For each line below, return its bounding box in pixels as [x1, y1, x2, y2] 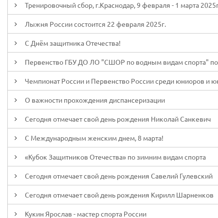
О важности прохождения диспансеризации [25, 95, 165, 104]
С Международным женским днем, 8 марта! [25, 133, 163, 142]
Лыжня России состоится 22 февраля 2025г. [25, 19, 166, 28]
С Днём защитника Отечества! [25, 38, 121, 47]
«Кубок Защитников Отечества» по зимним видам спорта [25, 152, 206, 161]
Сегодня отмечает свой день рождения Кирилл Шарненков [25, 190, 214, 199]
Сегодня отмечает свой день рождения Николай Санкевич [25, 114, 211, 123]
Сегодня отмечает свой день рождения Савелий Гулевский [25, 171, 213, 180]
